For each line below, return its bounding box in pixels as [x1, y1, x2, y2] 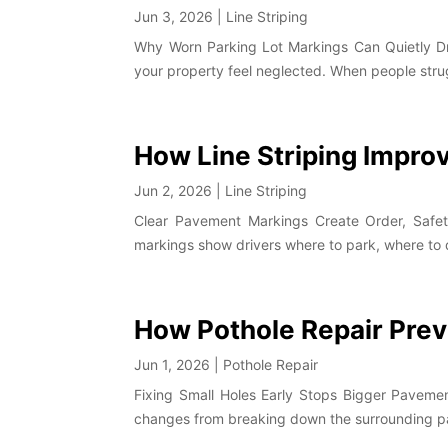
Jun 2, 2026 [134, 182, 213, 200]
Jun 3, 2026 [134, 8, 214, 26]
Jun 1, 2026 [134, 356, 211, 374]
